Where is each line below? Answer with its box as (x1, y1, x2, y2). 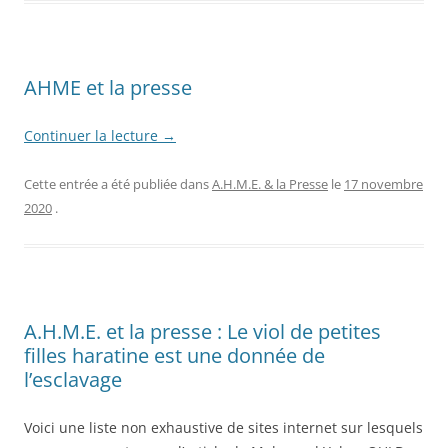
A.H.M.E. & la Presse (212, 174, 328, 193)
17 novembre (344, 174, 423, 193)
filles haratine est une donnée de (24, 341, 325, 369)
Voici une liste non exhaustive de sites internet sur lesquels (24, 417, 423, 437)
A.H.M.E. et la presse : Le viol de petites (24, 317, 381, 345)
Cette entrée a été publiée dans (24, 174, 212, 193)
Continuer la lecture (24, 125, 162, 145)
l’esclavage (24, 365, 122, 393)
